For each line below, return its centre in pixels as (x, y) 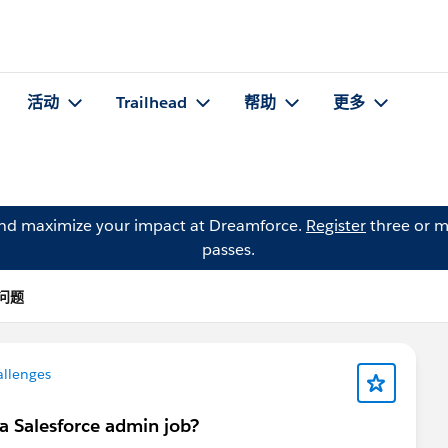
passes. (228, 249)
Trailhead (151, 103)
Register (336, 225)
